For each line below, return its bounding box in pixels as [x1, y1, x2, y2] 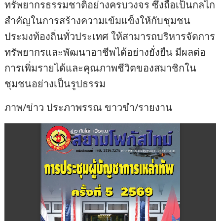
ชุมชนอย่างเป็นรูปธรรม [4, 77, 106, 91]
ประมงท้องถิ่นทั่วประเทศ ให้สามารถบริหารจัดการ [4, 30, 216, 43]
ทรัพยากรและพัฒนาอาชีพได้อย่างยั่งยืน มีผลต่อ [4, 45, 206, 59]
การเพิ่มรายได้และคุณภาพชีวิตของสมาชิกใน [4, 61, 197, 75]
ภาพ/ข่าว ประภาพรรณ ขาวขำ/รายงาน [4, 101, 173, 114]
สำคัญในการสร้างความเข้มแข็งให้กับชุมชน [4, 14, 191, 28]
